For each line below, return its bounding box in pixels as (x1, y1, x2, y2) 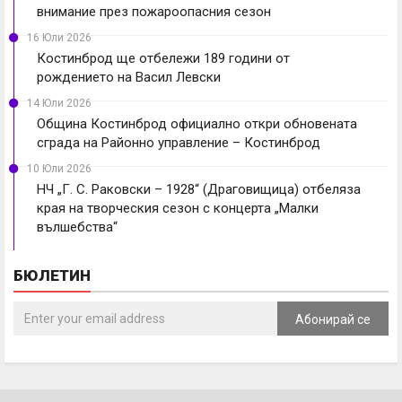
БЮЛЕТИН (13, 267, 91, 285)
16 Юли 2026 (27, 31, 92, 45)
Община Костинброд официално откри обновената (37, 116, 357, 133)
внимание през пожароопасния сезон (37, 4, 271, 21)
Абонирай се (295, 312, 371, 328)
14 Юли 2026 (27, 97, 92, 110)
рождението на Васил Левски (37, 69, 221, 86)
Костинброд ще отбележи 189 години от (37, 50, 290, 67)
